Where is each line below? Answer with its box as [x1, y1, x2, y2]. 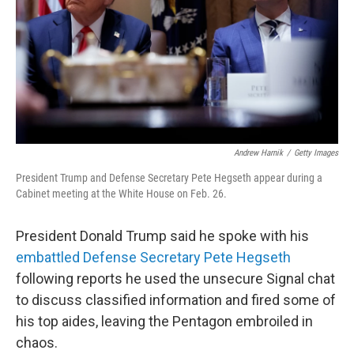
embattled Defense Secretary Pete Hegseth [16, 249, 291, 265]
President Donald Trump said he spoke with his [16, 228, 309, 244]
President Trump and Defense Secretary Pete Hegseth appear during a [16, 171, 322, 184]
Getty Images [294, 148, 338, 158]
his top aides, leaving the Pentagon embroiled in [16, 313, 313, 330]
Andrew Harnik [234, 148, 283, 158]
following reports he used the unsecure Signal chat [16, 270, 335, 287]
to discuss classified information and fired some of [16, 292, 336, 308]
